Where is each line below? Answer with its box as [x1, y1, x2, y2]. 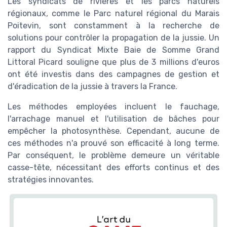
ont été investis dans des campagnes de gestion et [8, 69, 219, 79]
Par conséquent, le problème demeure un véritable [8, 150, 219, 160]
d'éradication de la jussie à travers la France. [8, 81, 177, 91]
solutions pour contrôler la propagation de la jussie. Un [8, 32, 219, 43]
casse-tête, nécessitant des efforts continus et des [8, 162, 219, 172]
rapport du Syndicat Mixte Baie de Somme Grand [8, 45, 219, 55]
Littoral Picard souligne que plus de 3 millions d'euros [8, 57, 219, 67]
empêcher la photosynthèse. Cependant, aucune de [8, 126, 219, 136]
